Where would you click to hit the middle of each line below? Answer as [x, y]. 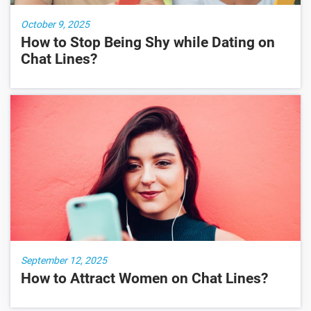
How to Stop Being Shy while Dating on [148, 42]
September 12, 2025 [64, 260]
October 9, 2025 [55, 24]
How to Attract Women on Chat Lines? [144, 278]
